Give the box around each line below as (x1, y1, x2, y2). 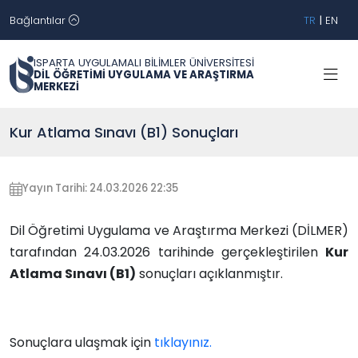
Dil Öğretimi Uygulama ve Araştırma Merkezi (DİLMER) (10, 221, 348, 240)
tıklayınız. (151, 333, 212, 352)
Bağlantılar (10, 12, 69, 28)
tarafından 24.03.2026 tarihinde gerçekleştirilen (10, 243, 325, 261)
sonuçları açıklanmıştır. (136, 265, 289, 283)
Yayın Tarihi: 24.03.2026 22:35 (22, 181, 178, 196)
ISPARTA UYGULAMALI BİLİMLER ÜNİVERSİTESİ (34, 55, 254, 71)
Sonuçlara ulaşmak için (10, 333, 151, 352)
